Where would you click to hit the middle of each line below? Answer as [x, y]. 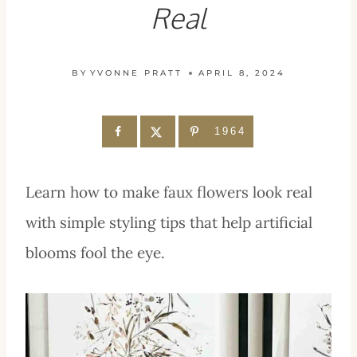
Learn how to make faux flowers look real [169, 192]
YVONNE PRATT [137, 73]
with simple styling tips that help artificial [169, 222]
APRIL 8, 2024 [242, 73]
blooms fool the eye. [95, 252]
